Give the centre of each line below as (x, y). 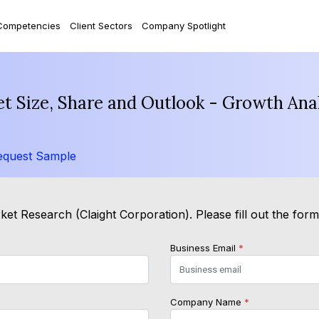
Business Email (204, 248)
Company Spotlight (183, 25)
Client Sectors (101, 25)
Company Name (207, 302)
